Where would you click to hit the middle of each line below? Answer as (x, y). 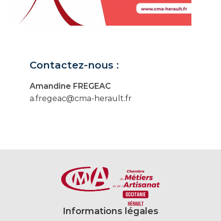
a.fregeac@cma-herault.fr (81, 98)
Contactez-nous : (74, 65)
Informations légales (110, 211)
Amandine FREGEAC (70, 86)
